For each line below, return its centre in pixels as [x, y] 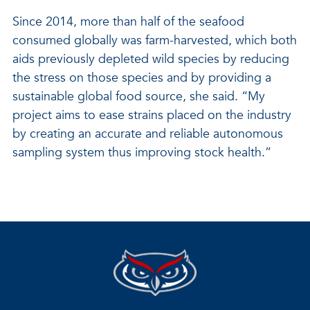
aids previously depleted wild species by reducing [151, 59]
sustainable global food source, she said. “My [139, 97]
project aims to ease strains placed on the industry [152, 115]
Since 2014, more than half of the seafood [128, 22]
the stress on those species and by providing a [142, 78]
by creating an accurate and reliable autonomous [148, 134]
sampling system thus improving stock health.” [142, 153]
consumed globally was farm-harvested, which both [155, 40]
